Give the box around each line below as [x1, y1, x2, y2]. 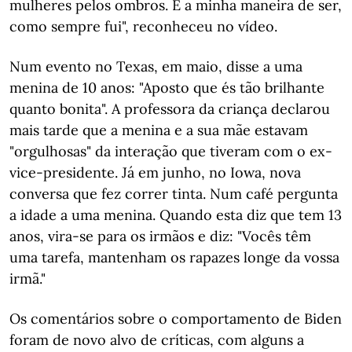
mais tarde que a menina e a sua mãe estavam [9, 121, 308, 139]
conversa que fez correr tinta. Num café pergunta [9, 185, 338, 203]
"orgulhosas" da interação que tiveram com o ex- [9, 142, 332, 160]
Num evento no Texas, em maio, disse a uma [9, 57, 302, 75]
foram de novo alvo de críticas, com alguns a [9, 331, 304, 349]
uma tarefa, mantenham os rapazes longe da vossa [9, 248, 339, 266]
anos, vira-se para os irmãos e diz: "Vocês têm [9, 227, 311, 245]
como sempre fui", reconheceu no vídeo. [9, 17, 277, 35]
